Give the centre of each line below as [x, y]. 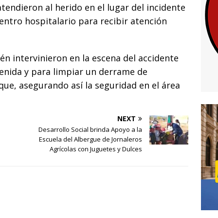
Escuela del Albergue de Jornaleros [91, 139]
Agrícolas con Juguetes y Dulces [96, 149]
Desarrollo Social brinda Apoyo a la [91, 130]
